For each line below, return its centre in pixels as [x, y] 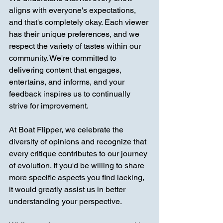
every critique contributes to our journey [79, 153]
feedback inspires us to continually [71, 94]
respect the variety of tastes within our [76, 46]
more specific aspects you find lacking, [78, 177]
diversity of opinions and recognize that [79, 141]
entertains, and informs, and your [68, 82]
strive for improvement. [49, 106]
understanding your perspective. [65, 201]
